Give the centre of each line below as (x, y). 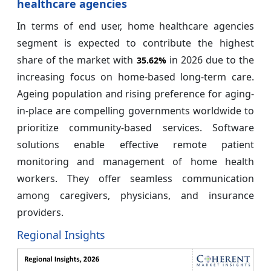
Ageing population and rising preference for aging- (135, 94)
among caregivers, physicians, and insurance (135, 196)
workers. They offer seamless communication (135, 179)
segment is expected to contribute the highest (135, 43)
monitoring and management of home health (135, 162)
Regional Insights (61, 235)
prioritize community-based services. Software (135, 128)
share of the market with (77, 60)
